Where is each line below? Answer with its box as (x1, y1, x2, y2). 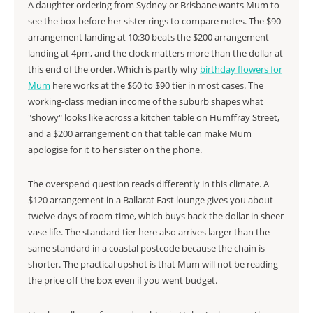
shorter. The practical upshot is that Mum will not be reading (28, 258, 278, 270)
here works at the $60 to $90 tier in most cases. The (50, 79, 263, 92)
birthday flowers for (200, 63, 282, 75)
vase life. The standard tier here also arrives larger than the (28, 226, 270, 238)
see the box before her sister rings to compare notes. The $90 (28, 15, 281, 27)
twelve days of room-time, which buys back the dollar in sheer (28, 210, 284, 222)
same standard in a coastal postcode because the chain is (28, 242, 265, 254)
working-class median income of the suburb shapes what (28, 95, 263, 108)
